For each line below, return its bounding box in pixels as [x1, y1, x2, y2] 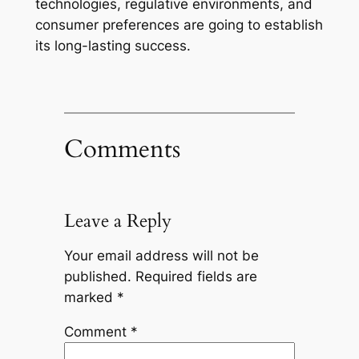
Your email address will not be [63, 248, 259, 264]
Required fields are [135, 268, 257, 285]
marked [63, 289, 117, 306]
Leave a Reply [63, 208, 171, 234]
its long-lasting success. [34, 37, 191, 54]
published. [63, 268, 131, 285]
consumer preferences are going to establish [34, 16, 323, 33]
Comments [63, 131, 180, 166]
